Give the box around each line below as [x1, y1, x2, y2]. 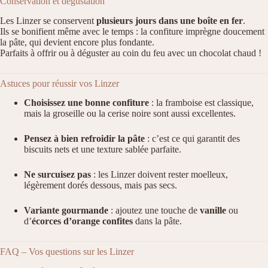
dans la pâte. [133, 216, 182, 227]
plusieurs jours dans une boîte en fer [96, 15, 243, 26]
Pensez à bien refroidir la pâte [24, 133, 145, 144]
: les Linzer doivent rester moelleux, [91, 169, 228, 180]
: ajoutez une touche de [108, 205, 200, 216]
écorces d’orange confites [32, 216, 133, 227]
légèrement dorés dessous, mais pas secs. [24, 180, 177, 191]
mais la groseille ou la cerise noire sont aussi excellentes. [24, 108, 236, 119]
